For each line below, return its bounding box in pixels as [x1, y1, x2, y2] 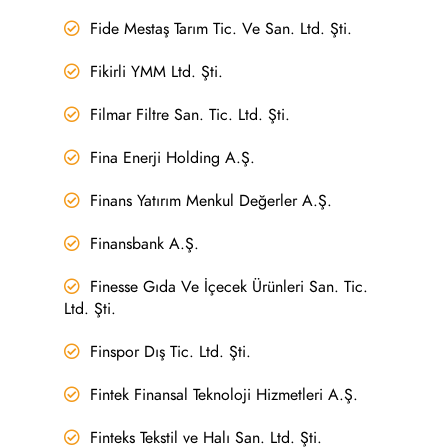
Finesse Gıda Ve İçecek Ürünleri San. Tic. [90, 275, 369, 298]
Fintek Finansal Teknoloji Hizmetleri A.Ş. [90, 383, 359, 406]
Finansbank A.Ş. [90, 232, 200, 255]
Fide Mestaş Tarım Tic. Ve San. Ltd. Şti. [90, 17, 353, 40]
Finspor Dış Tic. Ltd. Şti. [90, 340, 252, 363]
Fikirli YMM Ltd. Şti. [90, 60, 224, 83]
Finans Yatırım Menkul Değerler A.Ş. [90, 189, 333, 212]
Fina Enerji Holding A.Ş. [90, 146, 256, 169]
